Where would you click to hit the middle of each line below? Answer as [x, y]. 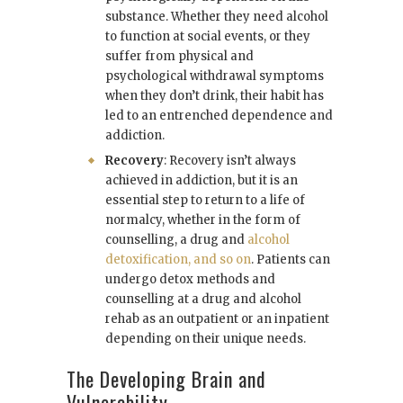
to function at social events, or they [208, 37]
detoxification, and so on [178, 260]
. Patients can [291, 260]
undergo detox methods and [190, 280]
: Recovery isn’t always [230, 161]
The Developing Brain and [166, 379]
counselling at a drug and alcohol [203, 300]
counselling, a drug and [176, 240]
